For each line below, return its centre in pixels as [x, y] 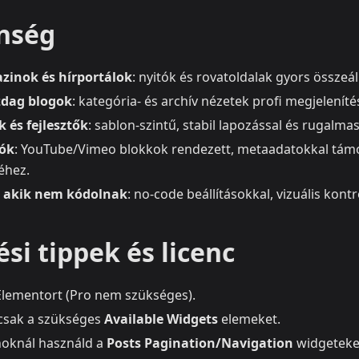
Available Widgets [161, 319]
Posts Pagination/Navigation [200, 343]
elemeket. [249, 319]
